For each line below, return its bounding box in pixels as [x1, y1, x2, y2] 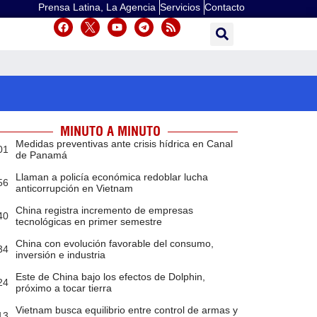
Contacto [204, 1, 245, 13]
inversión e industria [15, 249, 105, 261]
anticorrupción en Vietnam [15, 183, 133, 195]
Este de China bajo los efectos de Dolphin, [15, 271, 205, 283]
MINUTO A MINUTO [59, 123, 161, 140]
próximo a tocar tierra [15, 282, 112, 294]
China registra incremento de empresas [15, 204, 193, 217]
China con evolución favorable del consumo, [15, 238, 214, 250]
